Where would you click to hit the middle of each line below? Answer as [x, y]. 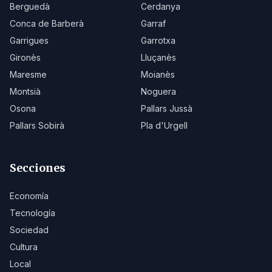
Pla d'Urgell [164, 125]
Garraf [153, 23]
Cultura [24, 247]
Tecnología [32, 213]
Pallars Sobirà [37, 125]
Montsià [25, 91]
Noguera [158, 91]
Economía [29, 196]
